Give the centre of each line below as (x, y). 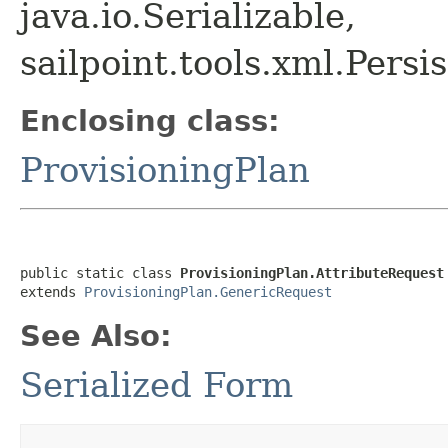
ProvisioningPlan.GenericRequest (208, 291)
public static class (100, 272)
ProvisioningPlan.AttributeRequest (312, 272)
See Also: (96, 335)
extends (52, 291)
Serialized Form (156, 384)
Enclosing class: (150, 120)
